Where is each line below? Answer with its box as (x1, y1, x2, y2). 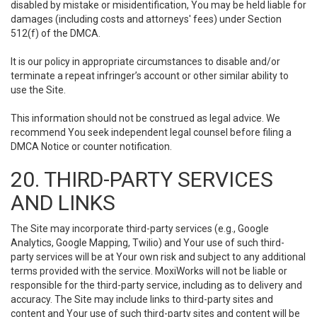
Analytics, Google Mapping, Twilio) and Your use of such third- (11, 237, 284, 248)
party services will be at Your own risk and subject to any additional (11, 251, 306, 263)
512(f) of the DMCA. (11, 28, 100, 39)
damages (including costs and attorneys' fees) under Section (11, 13, 282, 25)
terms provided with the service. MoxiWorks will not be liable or (11, 265, 287, 277)
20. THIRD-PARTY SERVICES (11, 167, 273, 192)
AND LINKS (11, 190, 115, 215)
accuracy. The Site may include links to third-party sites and (11, 294, 273, 305)
